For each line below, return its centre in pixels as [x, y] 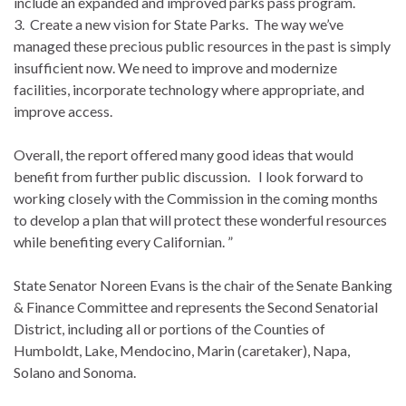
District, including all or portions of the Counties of [169, 328]
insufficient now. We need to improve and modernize [175, 67]
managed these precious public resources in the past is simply [202, 45]
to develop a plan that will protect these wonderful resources [200, 219]
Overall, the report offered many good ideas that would [184, 154]
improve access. [63, 111]
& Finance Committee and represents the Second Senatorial [196, 306]
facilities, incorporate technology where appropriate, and [189, 89]
